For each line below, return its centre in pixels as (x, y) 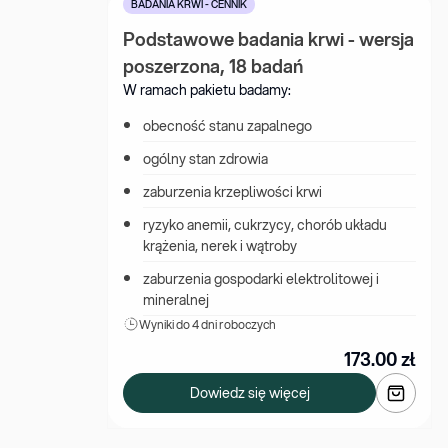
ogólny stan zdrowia (205, 159)
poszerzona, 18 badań (213, 66)
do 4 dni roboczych (226, 324)
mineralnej (176, 300)
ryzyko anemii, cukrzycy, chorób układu (265, 225)
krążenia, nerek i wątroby (220, 246)
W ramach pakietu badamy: (207, 90)
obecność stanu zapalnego (227, 126)
